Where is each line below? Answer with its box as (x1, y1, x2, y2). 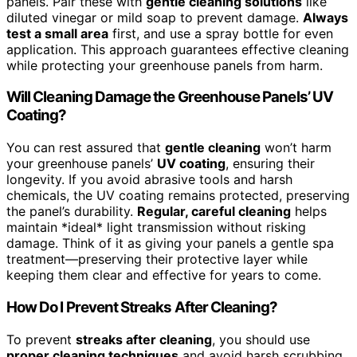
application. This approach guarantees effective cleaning (6, 41, 349, 57)
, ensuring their (226, 155, 315, 172)
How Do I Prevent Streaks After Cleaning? (6, 297, 278, 316)
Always (303, 9, 348, 25)
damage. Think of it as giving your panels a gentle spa (6, 235, 334, 252)
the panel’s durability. (6, 203, 137, 220)
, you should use (212, 331, 310, 347)
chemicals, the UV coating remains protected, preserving (6, 187, 350, 204)
